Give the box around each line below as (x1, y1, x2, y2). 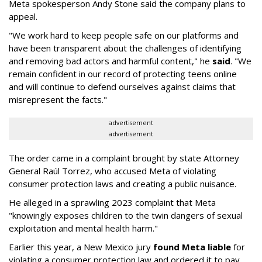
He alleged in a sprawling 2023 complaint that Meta (9, 196, 216, 209)
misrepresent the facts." (9, 94, 107, 106)
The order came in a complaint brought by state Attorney (9, 152, 239, 164)
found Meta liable (153, 241, 231, 253)
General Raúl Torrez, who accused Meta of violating (9, 165, 216, 177)
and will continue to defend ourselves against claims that (9, 81, 236, 93)
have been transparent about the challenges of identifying (9, 42, 242, 54)
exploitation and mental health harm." (9, 222, 158, 235)
